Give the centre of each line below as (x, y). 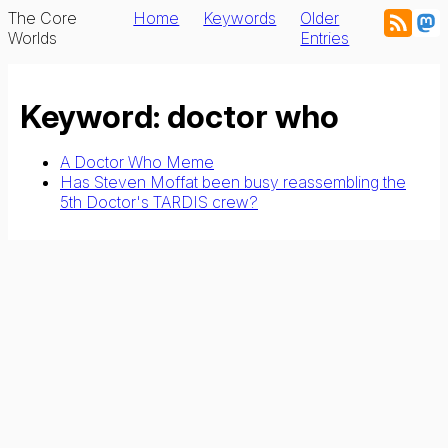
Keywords (240, 18)
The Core (42, 18)
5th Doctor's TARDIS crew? (159, 202)
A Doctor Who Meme (137, 162)
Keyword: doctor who (179, 117)
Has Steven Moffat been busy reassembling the (233, 182)
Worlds (32, 38)
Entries (325, 38)
